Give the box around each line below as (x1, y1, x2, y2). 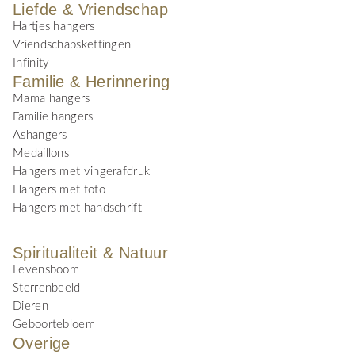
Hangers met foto (13, 184, 105, 196)
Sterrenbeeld (13, 282, 81, 294)
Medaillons (13, 147, 69, 159)
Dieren (13, 300, 48, 312)
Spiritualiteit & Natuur (13, 244, 169, 261)
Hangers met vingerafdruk (13, 166, 151, 177)
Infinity (13, 57, 50, 69)
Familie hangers (13, 111, 94, 123)
